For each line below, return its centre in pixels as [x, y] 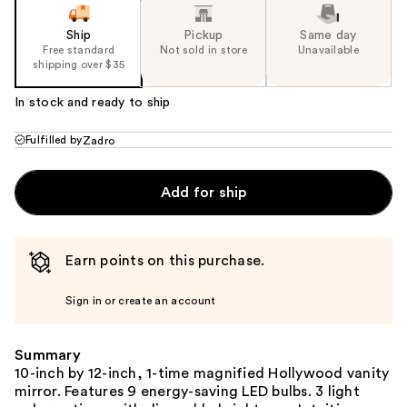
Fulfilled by [54, 140]
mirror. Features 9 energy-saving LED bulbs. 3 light [187, 392]
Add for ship [203, 193]
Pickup [203, 36]
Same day [328, 36]
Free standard [79, 50]
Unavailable [328, 50]
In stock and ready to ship [93, 103]
